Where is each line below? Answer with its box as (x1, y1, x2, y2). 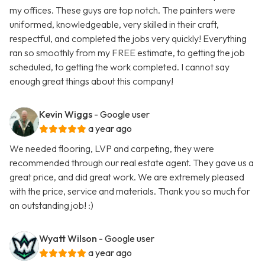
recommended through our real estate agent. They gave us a (9, 157, 254, 169)
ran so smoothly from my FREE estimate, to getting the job (9, 47, 245, 59)
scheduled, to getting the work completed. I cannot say (9, 61, 230, 73)
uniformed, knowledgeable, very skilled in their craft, (9, 18, 219, 31)
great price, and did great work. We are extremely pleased (9, 171, 244, 183)
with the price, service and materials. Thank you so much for (9, 185, 250, 198)
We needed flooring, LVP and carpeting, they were (9, 143, 214, 155)
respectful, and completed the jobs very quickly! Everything (9, 33, 247, 45)
